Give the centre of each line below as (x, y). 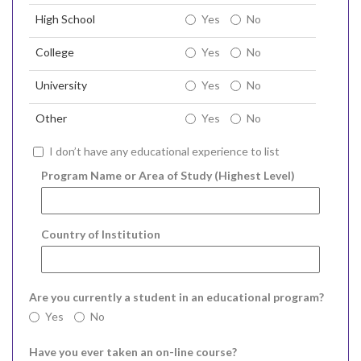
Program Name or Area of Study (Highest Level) (168, 176)
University (61, 85)
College (55, 52)
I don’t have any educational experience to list (164, 151)
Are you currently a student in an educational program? (176, 297)
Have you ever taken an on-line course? (133, 352)
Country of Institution (101, 234)
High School (65, 19)
